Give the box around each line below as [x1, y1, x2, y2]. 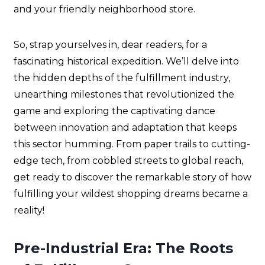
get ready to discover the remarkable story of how [14, 172, 251, 183]
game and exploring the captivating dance [14, 105, 215, 117]
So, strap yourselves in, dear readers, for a [14, 39, 207, 51]
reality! [14, 205, 44, 216]
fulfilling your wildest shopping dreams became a [14, 188, 248, 200]
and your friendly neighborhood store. [14, 4, 195, 15]
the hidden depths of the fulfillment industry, [14, 72, 230, 84]
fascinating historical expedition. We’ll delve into [14, 56, 239, 67]
